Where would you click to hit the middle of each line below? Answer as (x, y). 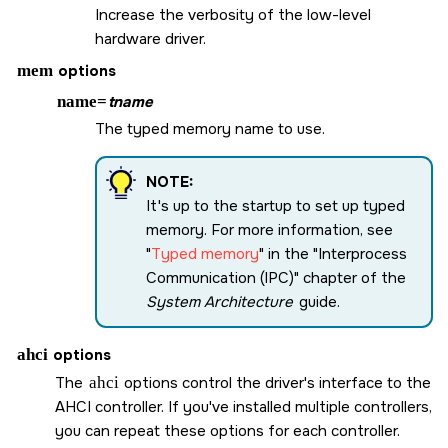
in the (288, 253)
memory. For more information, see (269, 229)
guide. (317, 301)
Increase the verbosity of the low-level (233, 15)
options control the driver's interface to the (275, 382)
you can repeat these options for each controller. (227, 430)
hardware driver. (150, 39)
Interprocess (362, 253)
